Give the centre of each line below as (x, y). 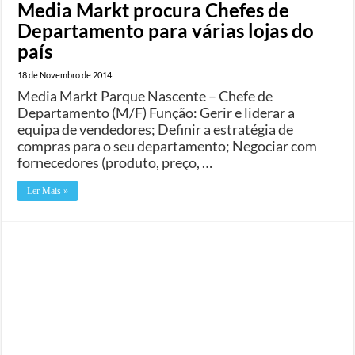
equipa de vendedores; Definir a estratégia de (156, 129)
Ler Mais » (48, 191)
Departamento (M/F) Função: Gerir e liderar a (157, 112)
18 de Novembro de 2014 (65, 74)
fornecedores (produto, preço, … (115, 162)
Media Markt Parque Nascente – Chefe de (145, 95)
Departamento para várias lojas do (166, 30)
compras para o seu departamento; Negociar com (168, 145)
